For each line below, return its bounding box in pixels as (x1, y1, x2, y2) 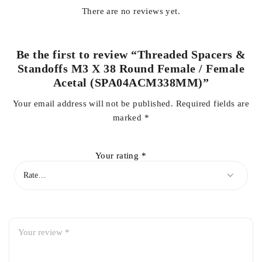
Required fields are (175, 98, 250, 108)
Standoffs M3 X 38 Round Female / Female (17, 61, 245, 75)
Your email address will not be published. (12, 98, 174, 108)
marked (112, 112, 144, 122)
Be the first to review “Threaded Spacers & (16, 47, 246, 61)
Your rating (95, 150, 142, 160)
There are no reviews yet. (82, 6, 180, 16)
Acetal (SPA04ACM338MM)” (53, 75, 209, 89)
